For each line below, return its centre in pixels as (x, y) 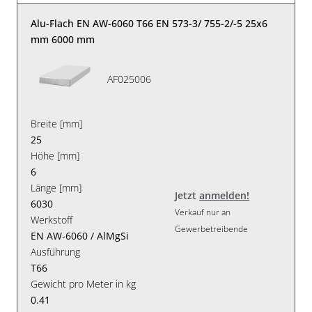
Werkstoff (52, 220)
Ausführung (56, 252)
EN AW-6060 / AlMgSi (80, 236)
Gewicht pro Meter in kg (84, 284)
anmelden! (225, 195)
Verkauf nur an (203, 212)
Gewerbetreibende (212, 228)
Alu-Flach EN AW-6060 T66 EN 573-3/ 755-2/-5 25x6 (149, 24)
